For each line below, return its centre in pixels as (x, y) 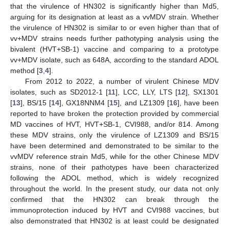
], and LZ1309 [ (143, 102)
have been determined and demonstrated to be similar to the (114, 145)
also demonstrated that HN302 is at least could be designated (114, 221)
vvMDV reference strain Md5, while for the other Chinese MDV (114, 156)
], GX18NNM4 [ (85, 102)
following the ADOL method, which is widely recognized (114, 178)
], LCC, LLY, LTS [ (147, 92)
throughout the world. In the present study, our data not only (114, 188)
